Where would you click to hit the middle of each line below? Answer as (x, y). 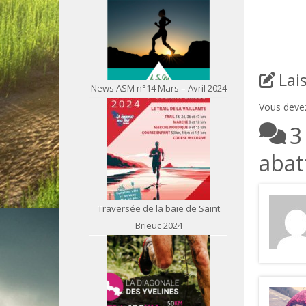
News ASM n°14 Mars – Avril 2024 (158, 88)
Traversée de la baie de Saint (158, 208)
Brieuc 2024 (158, 225)
